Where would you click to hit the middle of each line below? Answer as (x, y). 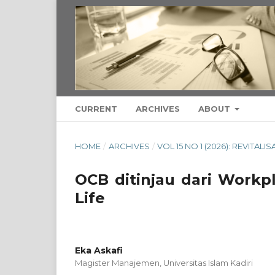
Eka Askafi (99, 250)
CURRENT (96, 108)
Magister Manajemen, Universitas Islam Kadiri (164, 262)
